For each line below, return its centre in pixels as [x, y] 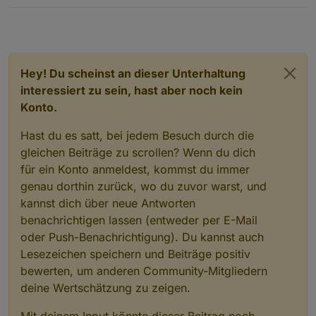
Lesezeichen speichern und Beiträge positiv [135, 254]
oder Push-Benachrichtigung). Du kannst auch [142, 237]
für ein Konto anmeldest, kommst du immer [135, 170]
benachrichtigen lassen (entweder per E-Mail [139, 220]
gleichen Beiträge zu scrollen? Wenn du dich [138, 153]
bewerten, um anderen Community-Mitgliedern [144, 271]
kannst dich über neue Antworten [108, 203]
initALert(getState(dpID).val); [161, 29]
